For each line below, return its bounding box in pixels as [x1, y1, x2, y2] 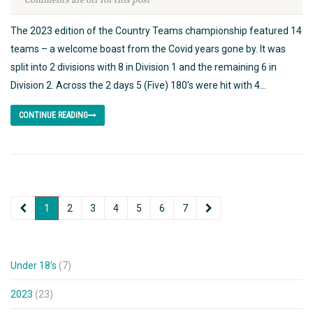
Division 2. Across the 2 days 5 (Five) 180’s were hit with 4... [10, 80, 266, 92]
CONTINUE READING [19, 110, 88, 121]
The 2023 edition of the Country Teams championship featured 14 [10, 25, 302, 37]
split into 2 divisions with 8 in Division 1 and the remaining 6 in [10, 61, 277, 73]
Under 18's [10, 260, 57, 272]
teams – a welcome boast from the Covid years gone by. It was [10, 43, 286, 55]
